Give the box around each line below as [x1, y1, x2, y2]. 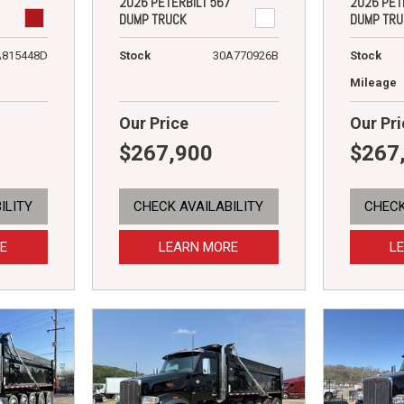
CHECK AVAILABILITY [133, 197, 264, 215]
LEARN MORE [159, 238, 239, 255]
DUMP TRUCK [118, 10, 187, 28]
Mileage [349, 75, 397, 89]
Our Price [118, 113, 188, 133]
